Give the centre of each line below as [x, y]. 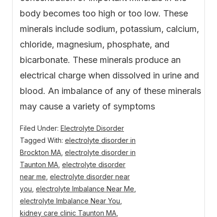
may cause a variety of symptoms [87, 107]
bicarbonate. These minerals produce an [100, 60]
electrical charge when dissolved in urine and [109, 76]
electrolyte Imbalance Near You [70, 201]
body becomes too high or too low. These [104, 14]
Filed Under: [40, 128]
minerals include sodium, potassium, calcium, [109, 29]
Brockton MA [40, 153]
